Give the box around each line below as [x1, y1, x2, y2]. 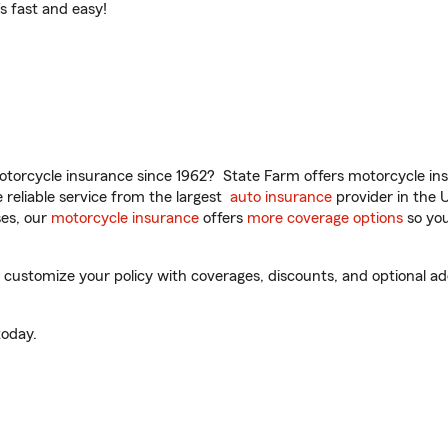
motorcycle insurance [51, 210, 199, 226]
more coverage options [247, 210, 403, 226]
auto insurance [230, 189, 332, 205]
